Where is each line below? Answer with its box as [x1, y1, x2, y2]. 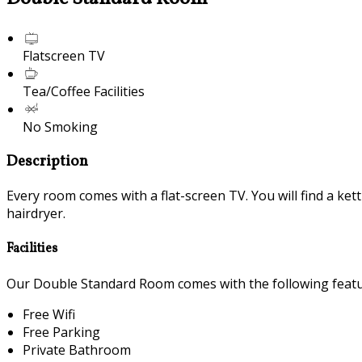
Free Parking [23, 322, 100, 341]
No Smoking [23, 117, 98, 136]
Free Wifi [23, 305, 75, 323]
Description [6, 150, 88, 172]
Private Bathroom [23, 340, 131, 359]
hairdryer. [6, 204, 65, 223]
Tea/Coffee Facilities [23, 82, 145, 100]
